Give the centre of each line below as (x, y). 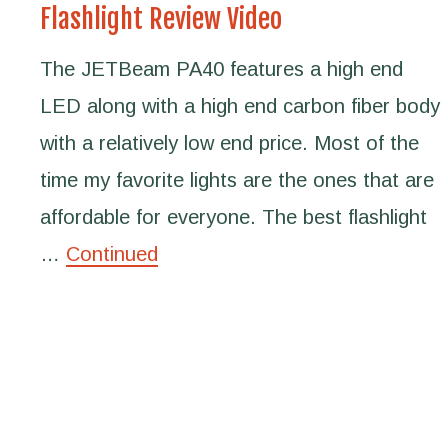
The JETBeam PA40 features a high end (221, 69)
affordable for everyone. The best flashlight (233, 217)
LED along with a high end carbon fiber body (240, 106)
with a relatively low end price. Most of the (229, 143)
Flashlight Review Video (161, 19)
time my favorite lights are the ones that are (237, 180)
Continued (112, 254)
